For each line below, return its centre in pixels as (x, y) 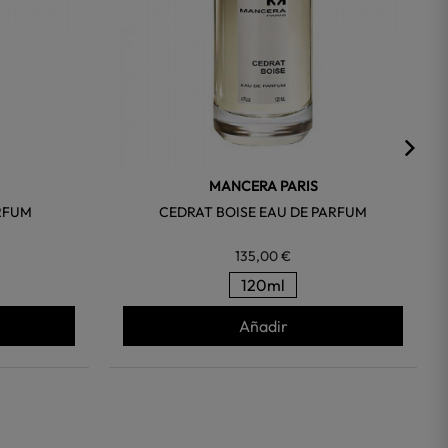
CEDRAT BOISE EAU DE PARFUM (263, 212)
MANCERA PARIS (263, 186)
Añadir (263, 326)
